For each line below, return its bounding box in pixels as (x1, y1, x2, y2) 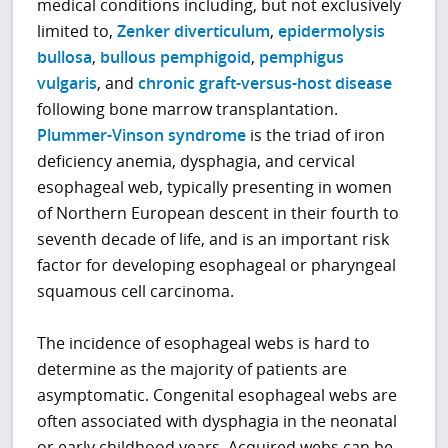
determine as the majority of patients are (37, 358, 348, 381)
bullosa (37, 46, 93, 69)
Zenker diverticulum (117, 20, 271, 43)
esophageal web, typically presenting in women (37, 176, 393, 199)
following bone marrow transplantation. (37, 98, 339, 121)
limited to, (37, 20, 118, 43)
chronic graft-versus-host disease (138, 72, 393, 95)
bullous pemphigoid (100, 46, 252, 69)
